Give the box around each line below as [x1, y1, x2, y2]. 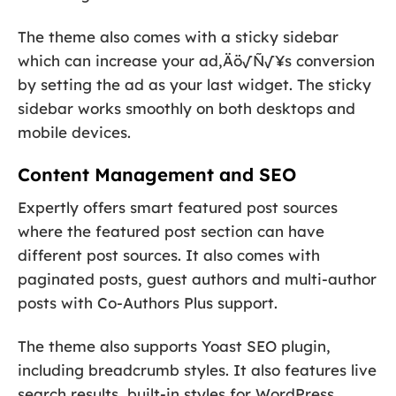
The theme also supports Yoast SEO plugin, [18, 337, 331, 356]
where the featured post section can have [18, 222, 324, 241]
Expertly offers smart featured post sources [18, 198, 338, 217]
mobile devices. [18, 123, 131, 142]
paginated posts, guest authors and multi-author [18, 270, 377, 289]
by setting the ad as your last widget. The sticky [18, 75, 371, 95]
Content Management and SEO [18, 164, 296, 187]
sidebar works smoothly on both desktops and [18, 99, 355, 118]
